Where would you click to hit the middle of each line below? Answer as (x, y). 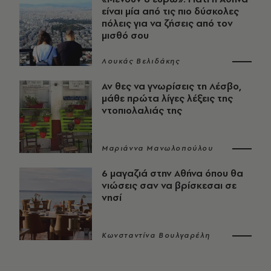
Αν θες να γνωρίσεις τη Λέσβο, (171, 87)
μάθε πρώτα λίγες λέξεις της (167, 99)
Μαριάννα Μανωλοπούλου (158, 149)
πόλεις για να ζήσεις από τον (167, 24)
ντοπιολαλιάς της (142, 111)
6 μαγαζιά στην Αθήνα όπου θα (172, 174)
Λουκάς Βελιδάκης (141, 61)
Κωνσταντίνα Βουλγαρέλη (156, 236)
